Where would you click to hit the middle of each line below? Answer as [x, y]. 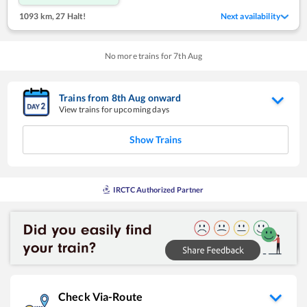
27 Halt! [70, 16]
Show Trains [156, 139]
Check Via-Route [100, 296]
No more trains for [139, 56]
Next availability [250, 16]
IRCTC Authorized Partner [159, 189]
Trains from [85, 97]
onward [164, 97]
